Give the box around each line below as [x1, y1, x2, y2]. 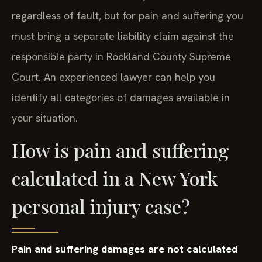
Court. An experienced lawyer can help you [12, 70, 215, 84]
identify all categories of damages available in [12, 90, 230, 104]
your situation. [12, 111, 78, 125]
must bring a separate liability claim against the [12, 29, 234, 43]
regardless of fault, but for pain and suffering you [12, 8, 243, 22]
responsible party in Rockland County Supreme [12, 49, 231, 63]
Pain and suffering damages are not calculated [12, 242, 237, 256]
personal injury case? [12, 194, 190, 219]
